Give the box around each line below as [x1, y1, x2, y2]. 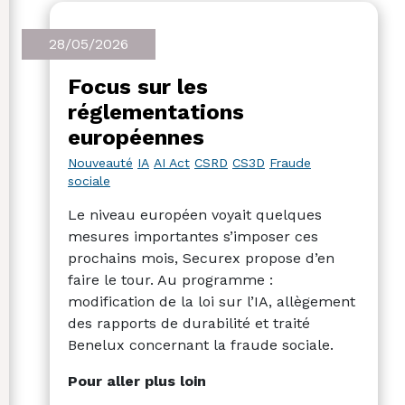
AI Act [154, 155, 190, 171]
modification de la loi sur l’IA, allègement [68, 293, 355, 311]
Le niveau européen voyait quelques [68, 206, 322, 224]
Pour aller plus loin [68, 372, 206, 391]
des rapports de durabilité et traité [68, 315, 310, 333]
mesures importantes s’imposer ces [68, 228, 318, 246]
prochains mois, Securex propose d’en [68, 250, 334, 268]
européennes [68, 124, 204, 150]
